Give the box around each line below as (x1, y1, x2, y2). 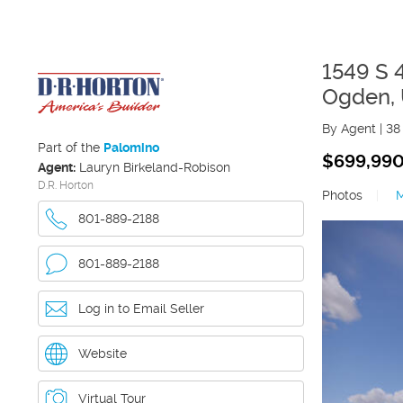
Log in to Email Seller (78, 301, 204, 316)
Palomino (103, 140, 159, 155)
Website (78, 346, 127, 361)
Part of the (38, 140, 103, 155)
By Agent (322, 121, 376, 136)
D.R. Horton (38, 179, 94, 192)
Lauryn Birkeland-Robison (79, 160, 230, 175)
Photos (322, 188, 363, 202)
